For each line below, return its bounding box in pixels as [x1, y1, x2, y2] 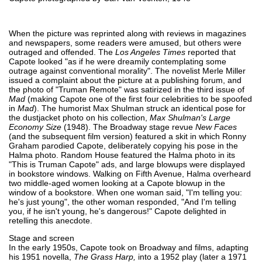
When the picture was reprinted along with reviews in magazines [9, 28, 246, 38]
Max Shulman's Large [150, 112, 230, 122]
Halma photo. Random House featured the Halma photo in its [9, 150, 235, 160]
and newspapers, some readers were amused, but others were [9, 37, 242, 47]
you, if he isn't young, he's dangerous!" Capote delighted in [9, 206, 226, 216]
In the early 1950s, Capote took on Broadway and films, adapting [9, 242, 249, 252]
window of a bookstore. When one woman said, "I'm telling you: [9, 187, 242, 197]
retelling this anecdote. [9, 215, 92, 225]
